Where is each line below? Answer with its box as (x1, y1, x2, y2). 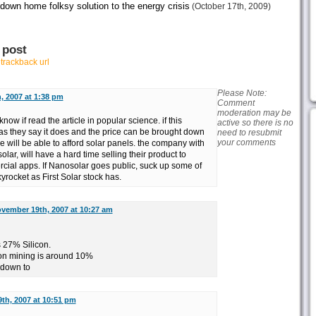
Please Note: (217, 88, 267, 98)
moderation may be (217, 108, 291, 118)
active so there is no (217, 118, 293, 128)
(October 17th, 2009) (189, 1, 271, 11)
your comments (217, 138, 276, 147)
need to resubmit (217, 128, 281, 138)
